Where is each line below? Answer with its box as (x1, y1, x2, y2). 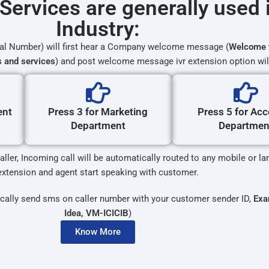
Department (70, 119, 125, 131)
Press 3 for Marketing (48, 105, 148, 118)
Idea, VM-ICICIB (64, 207, 128, 219)
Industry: (56, 16, 140, 41)
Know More (75, 226, 121, 237)
